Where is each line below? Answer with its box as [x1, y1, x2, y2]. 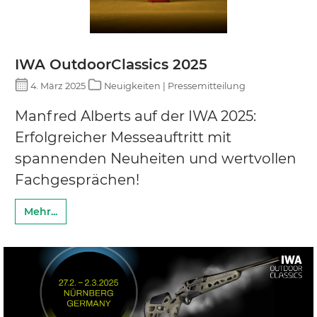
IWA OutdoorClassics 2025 [15, 55, 207, 73]
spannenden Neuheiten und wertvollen [15, 150, 296, 167]
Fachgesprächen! [15, 171, 139, 188]
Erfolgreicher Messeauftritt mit [15, 129, 231, 146]
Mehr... [24, 205, 57, 218]
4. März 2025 [28, 81, 88, 91]
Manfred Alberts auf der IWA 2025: [15, 108, 256, 125]
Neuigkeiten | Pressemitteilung [101, 81, 246, 91]
